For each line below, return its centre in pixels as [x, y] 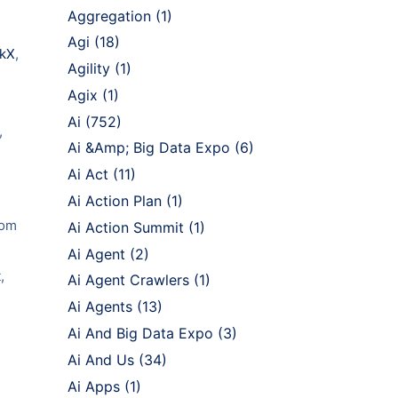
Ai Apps [94, 386]
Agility [89, 69]
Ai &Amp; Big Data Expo [149, 148]
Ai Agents [100, 307]
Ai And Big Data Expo [140, 334]
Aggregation [109, 16]
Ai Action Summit [126, 227]
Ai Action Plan [115, 201]
